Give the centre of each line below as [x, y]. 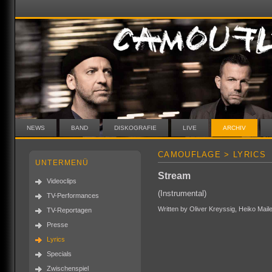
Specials [59, 254]
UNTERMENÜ [62, 162]
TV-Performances [73, 195]
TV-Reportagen [69, 210]
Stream [174, 175]
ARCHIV [234, 128]
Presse [57, 225]
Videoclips [62, 181]
